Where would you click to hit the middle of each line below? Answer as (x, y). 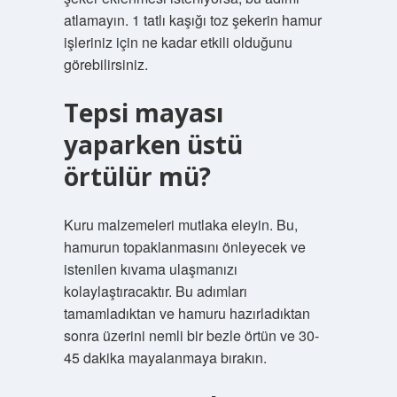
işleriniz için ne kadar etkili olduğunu (178, 42)
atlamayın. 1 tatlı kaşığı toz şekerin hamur (192, 20)
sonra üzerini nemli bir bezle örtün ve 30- (191, 335)
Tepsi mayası (143, 113)
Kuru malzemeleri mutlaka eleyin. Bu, (180, 225)
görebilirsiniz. (105, 64)
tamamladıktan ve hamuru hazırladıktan (187, 313)
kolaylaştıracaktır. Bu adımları (155, 291)
